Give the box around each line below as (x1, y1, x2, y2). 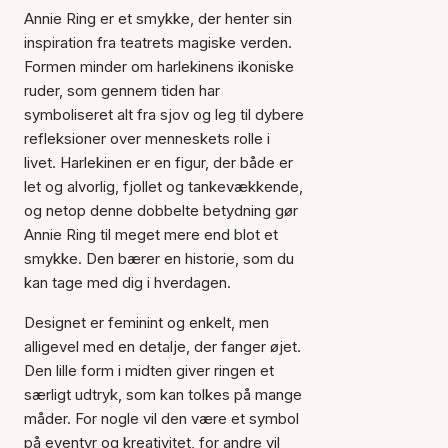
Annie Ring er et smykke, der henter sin (24, 8, 292, 28)
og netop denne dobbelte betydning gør (24, 200, 298, 220)
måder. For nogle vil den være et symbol (24, 408, 299, 428)
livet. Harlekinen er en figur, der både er (24, 152, 293, 172)
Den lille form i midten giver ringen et (24, 360, 274, 380)
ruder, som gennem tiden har (24, 80, 220, 100)
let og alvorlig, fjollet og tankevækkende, (24, 176, 303, 196)
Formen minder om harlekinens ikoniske (24, 56, 294, 76)
